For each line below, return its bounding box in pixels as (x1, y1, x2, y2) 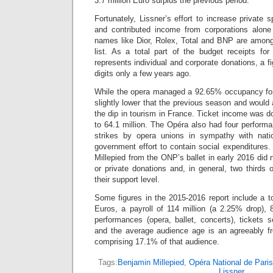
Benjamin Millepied (117, 258, 184, 267)
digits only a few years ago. (94, 69, 191, 78)
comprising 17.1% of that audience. (94, 237, 219, 246)
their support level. (94, 175, 160, 184)
